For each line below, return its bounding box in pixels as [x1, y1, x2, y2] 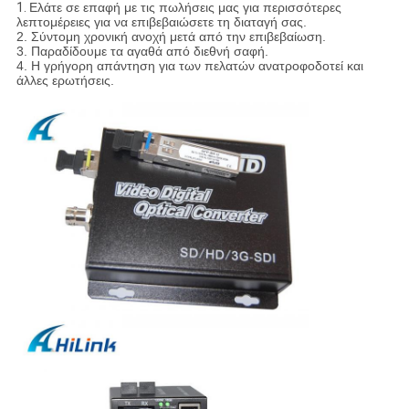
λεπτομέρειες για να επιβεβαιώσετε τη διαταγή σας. [16, 15, 307, 30]
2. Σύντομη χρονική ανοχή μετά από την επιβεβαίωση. [16, 29, 326, 45]
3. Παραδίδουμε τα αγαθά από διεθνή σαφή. [16, 44, 268, 59]
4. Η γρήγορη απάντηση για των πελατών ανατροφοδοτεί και [16, 58, 363, 74]
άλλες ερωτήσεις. [16, 73, 114, 89]
